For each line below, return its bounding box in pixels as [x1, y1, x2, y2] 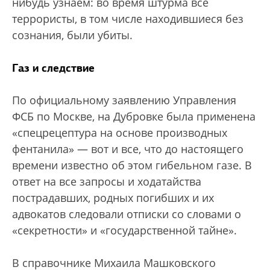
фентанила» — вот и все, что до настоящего [12, 142, 243, 157]
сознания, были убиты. [12, 28, 133, 43]
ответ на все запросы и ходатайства [12, 174, 201, 189]
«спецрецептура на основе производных [12, 125, 227, 140]
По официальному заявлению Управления [12, 93, 236, 108]
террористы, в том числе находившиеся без [12, 11, 243, 27]
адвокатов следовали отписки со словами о [12, 207, 241, 222]
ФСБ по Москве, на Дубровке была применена [12, 109, 256, 124]
